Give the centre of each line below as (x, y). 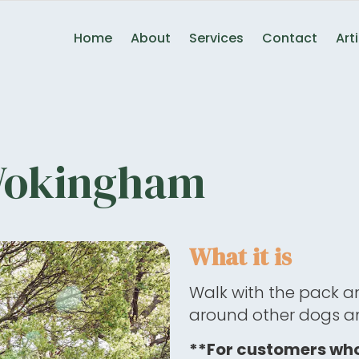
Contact (289, 38)
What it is (240, 257)
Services (216, 38)
